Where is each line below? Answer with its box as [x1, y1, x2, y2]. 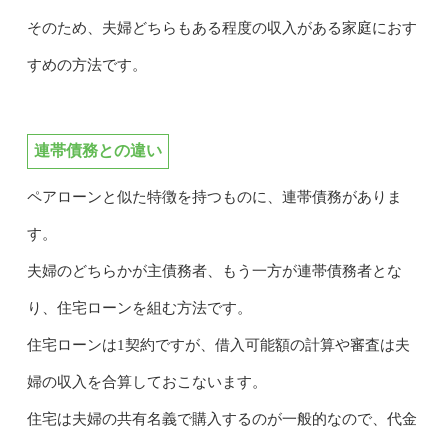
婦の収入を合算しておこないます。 [26, 373, 267, 390]
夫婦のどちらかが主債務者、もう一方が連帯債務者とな [26, 262, 402, 279]
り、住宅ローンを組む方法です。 [26, 299, 252, 316]
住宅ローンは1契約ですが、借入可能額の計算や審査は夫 [26, 336, 410, 353]
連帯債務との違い [33, 141, 162, 159]
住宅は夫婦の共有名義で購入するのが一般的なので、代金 [26, 410, 417, 427]
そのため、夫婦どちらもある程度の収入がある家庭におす [26, 19, 417, 36]
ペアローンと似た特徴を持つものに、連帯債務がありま [26, 188, 402, 205]
